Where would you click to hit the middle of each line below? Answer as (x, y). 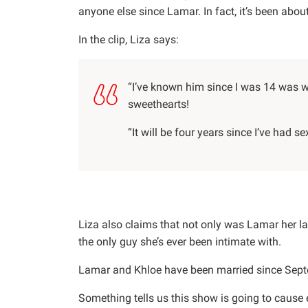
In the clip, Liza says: (129, 40)
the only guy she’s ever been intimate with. (180, 242)
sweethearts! (158, 104)
